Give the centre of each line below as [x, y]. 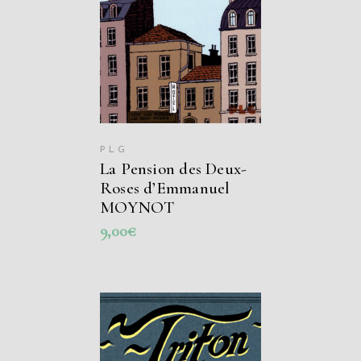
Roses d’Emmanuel [165, 188]
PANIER [180, 15]
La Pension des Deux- [174, 168]
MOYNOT [137, 207]
